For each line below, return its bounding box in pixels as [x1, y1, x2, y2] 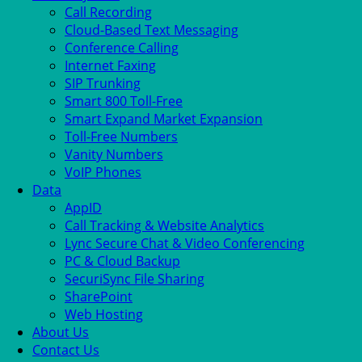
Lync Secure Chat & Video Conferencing [65, 234, 305, 252]
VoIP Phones [65, 163, 141, 181]
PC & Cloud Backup [65, 252, 180, 270]
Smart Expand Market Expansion [65, 110, 263, 128]
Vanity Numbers [65, 145, 163, 163]
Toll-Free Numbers [65, 128, 178, 145]
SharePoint [65, 288, 133, 305]
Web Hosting [65, 305, 143, 323]
